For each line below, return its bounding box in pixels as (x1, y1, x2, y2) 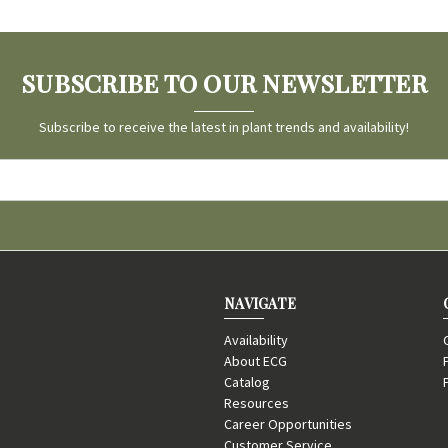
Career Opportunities (224, 414, 352, 433)
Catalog (224, 372, 270, 391)
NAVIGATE (224, 293, 296, 313)
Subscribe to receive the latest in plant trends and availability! (39, 117, 409, 136)
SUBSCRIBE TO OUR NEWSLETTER (21, 65, 427, 99)
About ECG (224, 351, 287, 370)
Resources (224, 393, 289, 412)
